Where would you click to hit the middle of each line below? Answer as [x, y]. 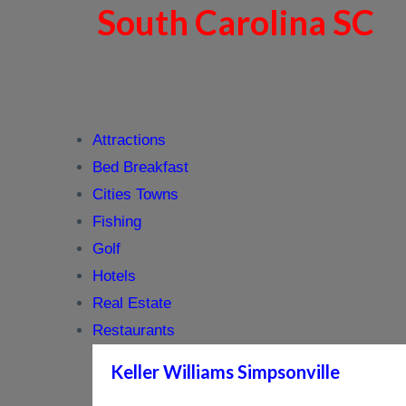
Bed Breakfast [140, 167]
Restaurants [134, 330]
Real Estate [132, 303]
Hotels [114, 276]
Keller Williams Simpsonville [225, 372]
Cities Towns [135, 194]
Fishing [117, 222]
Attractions [129, 140]
